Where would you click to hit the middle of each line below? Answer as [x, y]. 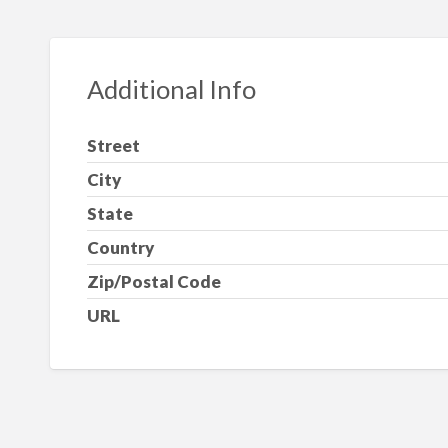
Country [120, 248]
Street [113, 146]
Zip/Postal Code [153, 282]
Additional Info [171, 88]
